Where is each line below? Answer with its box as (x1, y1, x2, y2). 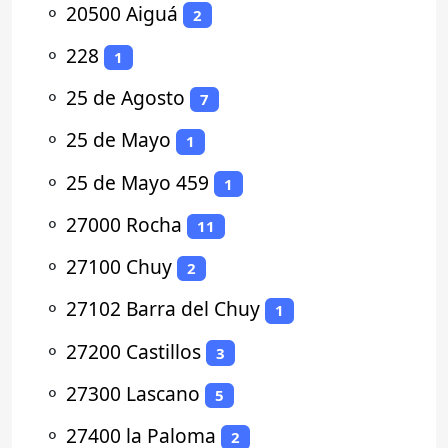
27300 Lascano (66, 379, 200, 407)
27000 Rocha (66, 210, 182, 238)
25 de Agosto (66, 84, 185, 112)
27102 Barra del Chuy (66, 295, 260, 323)
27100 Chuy (66, 253, 172, 281)
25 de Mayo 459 (66, 168, 209, 196)
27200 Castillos (66, 337, 201, 365)
